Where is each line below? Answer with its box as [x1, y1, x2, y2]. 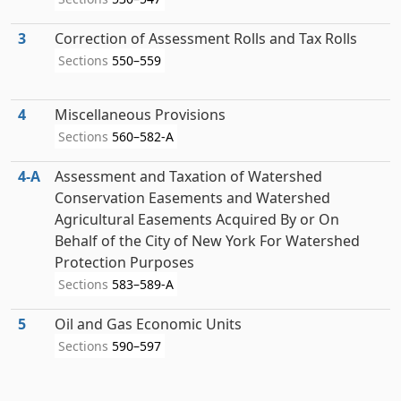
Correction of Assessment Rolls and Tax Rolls [55, 29, 357, 48]
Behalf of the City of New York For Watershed [55, 231, 360, 251]
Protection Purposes [55, 252, 194, 272]
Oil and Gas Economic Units [55, 314, 242, 334]
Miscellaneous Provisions [55, 105, 226, 124]
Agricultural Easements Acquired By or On [55, 209, 339, 229]
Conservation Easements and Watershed [55, 188, 330, 208]
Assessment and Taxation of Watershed [55, 166, 322, 186]
